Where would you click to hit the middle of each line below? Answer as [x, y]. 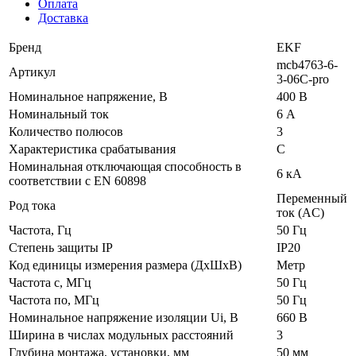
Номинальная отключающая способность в [125, 166]
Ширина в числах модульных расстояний [121, 335]
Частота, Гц [40, 230]
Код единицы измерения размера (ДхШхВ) [125, 265]
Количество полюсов [66, 131]
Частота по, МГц [54, 300]
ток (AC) [300, 212]
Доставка [63, 17]
